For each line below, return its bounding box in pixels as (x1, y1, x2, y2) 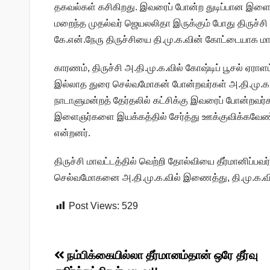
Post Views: (69, 201, 119, 212)
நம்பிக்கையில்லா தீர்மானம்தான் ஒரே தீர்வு (64, 249, 258, 262)
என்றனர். (54, 128, 90, 139)
